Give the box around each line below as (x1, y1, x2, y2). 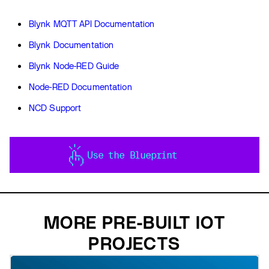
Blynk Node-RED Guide (29, 61, 119, 71)
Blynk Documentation (29, 40, 114, 50)
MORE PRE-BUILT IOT (43, 212, 226, 234)
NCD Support (29, 103, 82, 113)
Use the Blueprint (87, 149, 177, 161)
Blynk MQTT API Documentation (29, 19, 155, 29)
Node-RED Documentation (29, 82, 132, 92)
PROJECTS (88, 233, 181, 255)
